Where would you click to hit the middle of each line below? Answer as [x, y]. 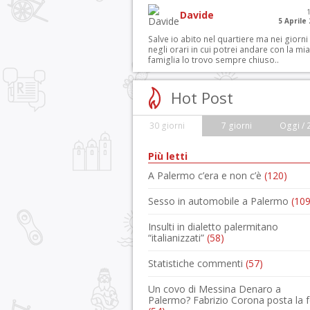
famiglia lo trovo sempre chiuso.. [213, 60]
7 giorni [236, 126]
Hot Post [202, 98]
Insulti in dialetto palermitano [213, 227]
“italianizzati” [177, 238]
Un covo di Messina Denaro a [215, 289]
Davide [197, 15]
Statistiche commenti [197, 263]
